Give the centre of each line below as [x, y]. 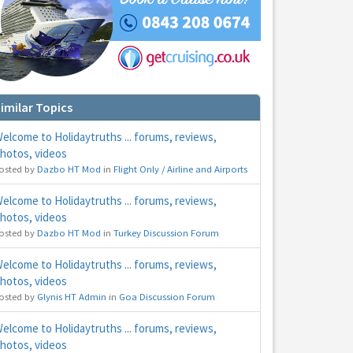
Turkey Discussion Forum [166, 233]
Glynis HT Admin [72, 297]
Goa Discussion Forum [167, 297]
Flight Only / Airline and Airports [180, 169]
